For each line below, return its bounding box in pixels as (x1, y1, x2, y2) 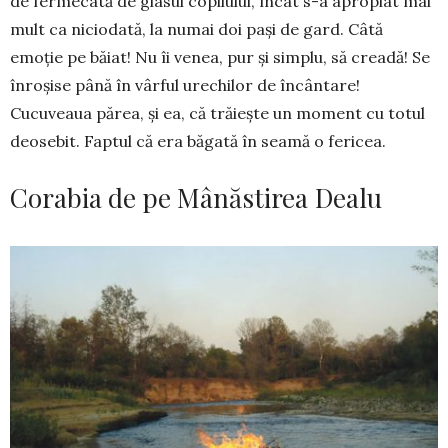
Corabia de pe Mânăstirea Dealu (10, 179, 382, 215)
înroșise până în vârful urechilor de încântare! (10, 74, 360, 95)
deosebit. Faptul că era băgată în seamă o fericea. (10, 130, 386, 151)
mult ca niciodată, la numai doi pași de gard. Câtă (10, 18, 383, 39)
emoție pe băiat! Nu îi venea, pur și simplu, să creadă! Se (10, 46, 430, 67)
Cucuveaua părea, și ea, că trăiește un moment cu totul (10, 102, 425, 123)
